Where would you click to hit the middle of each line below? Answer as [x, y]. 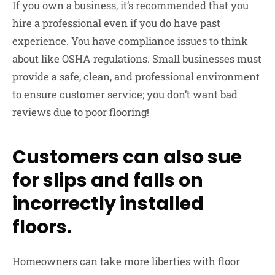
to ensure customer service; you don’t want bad [125, 94]
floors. [42, 227]
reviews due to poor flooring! [81, 112]
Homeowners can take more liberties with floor [126, 261]
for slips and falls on [108, 180]
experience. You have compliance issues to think [130, 41]
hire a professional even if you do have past [116, 23]
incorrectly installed [108, 203]
